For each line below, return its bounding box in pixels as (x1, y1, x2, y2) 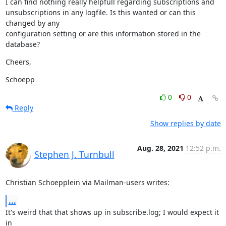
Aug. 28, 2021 (137, 143, 184, 153)
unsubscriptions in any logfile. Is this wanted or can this (5, 8, 196, 17)
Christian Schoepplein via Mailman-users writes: (5, 178, 169, 187)
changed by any (5, 18, 60, 28)
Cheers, (5, 57, 31, 67)
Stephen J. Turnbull (34, 148, 115, 160)
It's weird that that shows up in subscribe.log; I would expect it (5, 207, 219, 217)
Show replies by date (150, 119, 221, 128)
